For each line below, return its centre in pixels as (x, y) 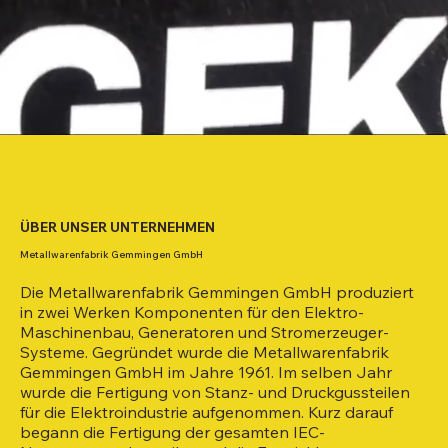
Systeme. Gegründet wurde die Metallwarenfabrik (204, 351)
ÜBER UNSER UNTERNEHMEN (117, 226)
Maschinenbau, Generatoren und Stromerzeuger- (204, 331)
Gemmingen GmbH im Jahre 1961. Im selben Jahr (206, 371)
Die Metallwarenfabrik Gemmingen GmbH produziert (217, 291)
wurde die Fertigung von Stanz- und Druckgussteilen (215, 391)
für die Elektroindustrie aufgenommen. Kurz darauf (206, 411)
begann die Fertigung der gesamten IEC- (172, 431)
